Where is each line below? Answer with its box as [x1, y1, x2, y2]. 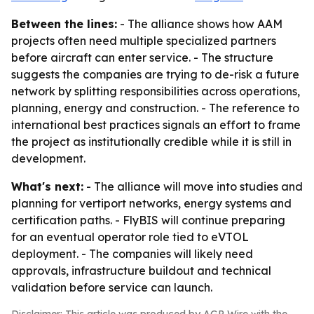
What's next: [11, 179, 83, 193]
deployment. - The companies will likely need [11, 247, 253, 261]
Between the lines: [11, 17, 117, 31]
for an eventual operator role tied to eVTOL [11, 230, 249, 244]
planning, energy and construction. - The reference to [11, 101, 299, 115]
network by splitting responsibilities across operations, [11, 84, 300, 98]
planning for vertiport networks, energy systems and [11, 196, 292, 210]
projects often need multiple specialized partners [11, 34, 276, 48]
